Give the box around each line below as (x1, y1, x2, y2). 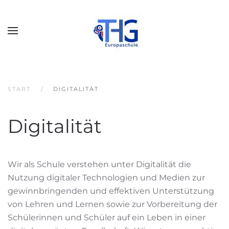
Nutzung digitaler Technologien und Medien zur (8, 173, 205, 182)
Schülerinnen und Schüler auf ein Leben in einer (8, 213, 205, 222)
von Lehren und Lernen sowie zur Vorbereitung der (8, 199, 217, 209)
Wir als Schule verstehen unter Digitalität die (8, 159, 191, 169)
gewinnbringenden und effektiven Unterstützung (8, 186, 214, 196)
